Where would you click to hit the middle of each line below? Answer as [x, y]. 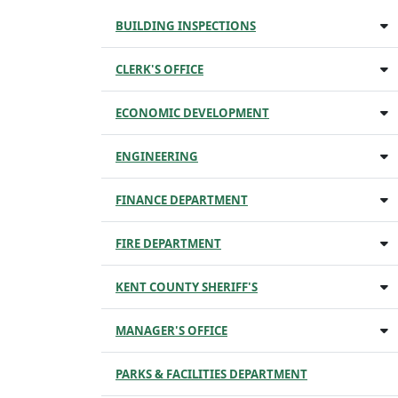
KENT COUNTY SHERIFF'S [187, 287]
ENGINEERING [157, 156]
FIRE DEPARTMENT [168, 243]
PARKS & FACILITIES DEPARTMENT [211, 374]
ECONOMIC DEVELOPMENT [192, 113]
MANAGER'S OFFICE [171, 330]
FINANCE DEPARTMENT [182, 200]
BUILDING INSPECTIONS [186, 26]
